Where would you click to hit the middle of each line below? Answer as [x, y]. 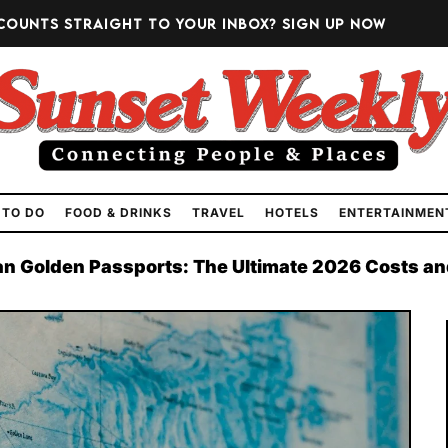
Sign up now [333, 23]
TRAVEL [218, 213]
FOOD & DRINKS [118, 213]
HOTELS [292, 213]
